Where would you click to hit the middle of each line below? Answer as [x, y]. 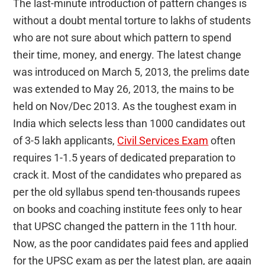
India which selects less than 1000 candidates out [130, 123]
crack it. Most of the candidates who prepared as [127, 174]
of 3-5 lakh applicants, [65, 140]
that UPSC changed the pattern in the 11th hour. [125, 226]
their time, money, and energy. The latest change [127, 54]
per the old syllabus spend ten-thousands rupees [127, 192]
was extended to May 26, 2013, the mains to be [124, 89]
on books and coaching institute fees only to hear [128, 209]
